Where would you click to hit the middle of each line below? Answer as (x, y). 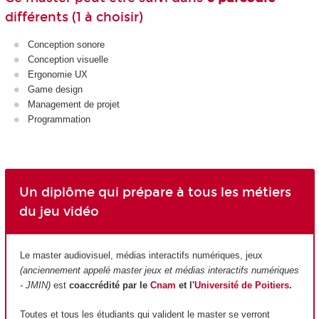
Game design (55, 90)
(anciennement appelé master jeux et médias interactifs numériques (159, 271)
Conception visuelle (68, 60)
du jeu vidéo (59, 211)
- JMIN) (35, 286)
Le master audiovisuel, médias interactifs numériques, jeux (141, 256)
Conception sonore (66, 45)
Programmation (59, 120)
